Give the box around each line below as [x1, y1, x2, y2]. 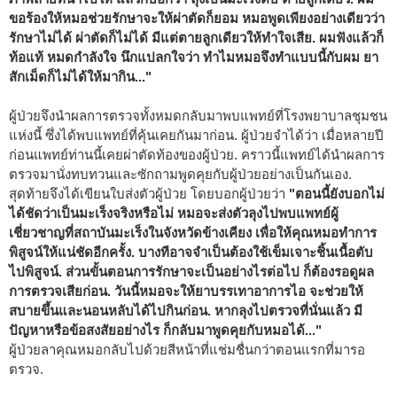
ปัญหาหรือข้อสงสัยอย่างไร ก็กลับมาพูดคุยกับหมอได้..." [9, 322, 322, 338]
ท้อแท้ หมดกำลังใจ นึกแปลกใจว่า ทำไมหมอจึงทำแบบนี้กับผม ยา [9, 49, 378, 65]
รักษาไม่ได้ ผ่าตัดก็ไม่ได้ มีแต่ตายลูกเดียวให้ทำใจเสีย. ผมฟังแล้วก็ [9, 29, 384, 45]
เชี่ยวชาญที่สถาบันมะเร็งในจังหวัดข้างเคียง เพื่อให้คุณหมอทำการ [9, 224, 377, 240]
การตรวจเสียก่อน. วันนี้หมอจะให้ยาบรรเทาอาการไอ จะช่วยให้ [9, 283, 363, 299]
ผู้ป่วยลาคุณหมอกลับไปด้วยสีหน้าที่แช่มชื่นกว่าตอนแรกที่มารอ [9, 341, 365, 357]
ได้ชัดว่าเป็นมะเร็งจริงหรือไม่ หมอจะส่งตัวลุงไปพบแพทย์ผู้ [9, 205, 339, 221]
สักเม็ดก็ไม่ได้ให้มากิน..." [9, 68, 152, 84]
